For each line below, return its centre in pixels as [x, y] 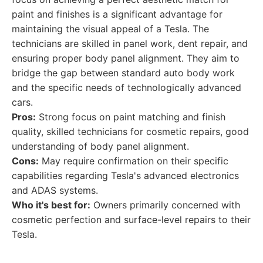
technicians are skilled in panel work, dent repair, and [130, 43]
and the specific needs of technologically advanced [127, 87]
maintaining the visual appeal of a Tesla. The [110, 29]
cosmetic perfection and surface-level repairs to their [131, 220]
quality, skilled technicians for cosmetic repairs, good [130, 131]
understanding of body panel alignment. [100, 146]
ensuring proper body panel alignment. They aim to [126, 58]
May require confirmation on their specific [134, 161]
